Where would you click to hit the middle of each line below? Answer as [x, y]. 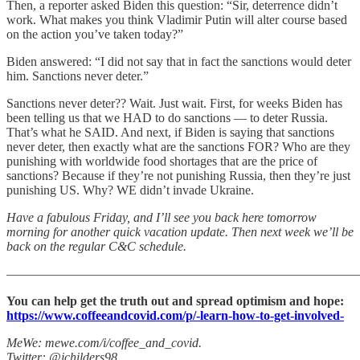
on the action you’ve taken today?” [95, 34]
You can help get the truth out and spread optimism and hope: [175, 301]
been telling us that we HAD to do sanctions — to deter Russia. [167, 117]
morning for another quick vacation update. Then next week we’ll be [180, 231]
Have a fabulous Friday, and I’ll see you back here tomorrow [162, 217]
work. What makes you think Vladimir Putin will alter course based [177, 19]
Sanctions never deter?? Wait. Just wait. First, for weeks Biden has [174, 103]
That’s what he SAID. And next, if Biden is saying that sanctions [170, 132]
